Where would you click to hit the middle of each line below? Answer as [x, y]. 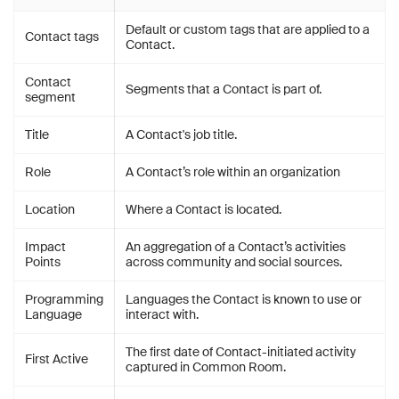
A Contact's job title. [181, 134]
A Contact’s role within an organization [233, 172]
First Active [57, 359]
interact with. [162, 314]
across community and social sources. [234, 262]
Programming [64, 299]
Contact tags [62, 37]
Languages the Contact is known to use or [244, 299]
